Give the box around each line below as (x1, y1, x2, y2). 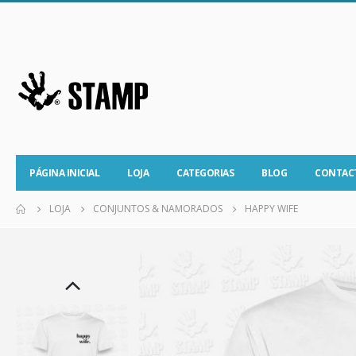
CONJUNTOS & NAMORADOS (93, 202, 222, 215)
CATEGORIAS (176, 166, 234, 180)
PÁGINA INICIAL (29, 166, 99, 180)
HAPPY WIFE (245, 202, 298, 215)
